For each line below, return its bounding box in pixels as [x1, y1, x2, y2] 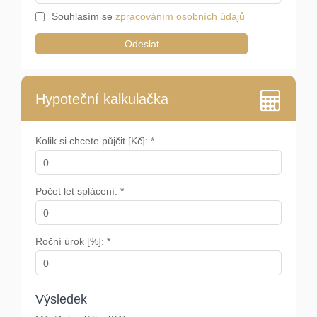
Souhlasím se [52, 11, 115, 23]
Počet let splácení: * [35, 185, 124, 197]
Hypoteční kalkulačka [35, 91, 168, 108]
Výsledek [35, 292, 87, 307]
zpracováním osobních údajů [115, 11, 245, 23]
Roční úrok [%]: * [35, 236, 110, 248]
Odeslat [124, 38, 159, 50]
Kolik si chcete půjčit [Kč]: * [35, 135, 154, 147]
